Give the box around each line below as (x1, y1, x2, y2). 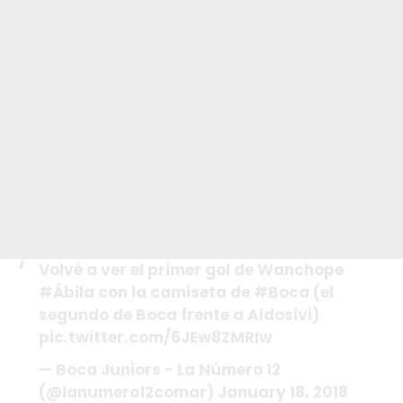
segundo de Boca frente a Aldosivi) (38, 303, 319, 326)
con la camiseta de (94, 281, 254, 303)
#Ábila (38, 281, 94, 303)
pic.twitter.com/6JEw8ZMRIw (38, 326, 273, 348)
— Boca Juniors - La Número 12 (38, 359, 281, 381)
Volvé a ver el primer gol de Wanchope (38, 258, 344, 281)
